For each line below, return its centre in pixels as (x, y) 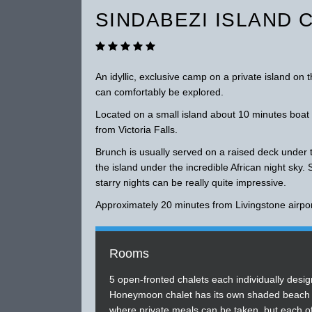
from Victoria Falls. (136, 130)
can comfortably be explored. (159, 92)
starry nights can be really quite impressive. (190, 183)
